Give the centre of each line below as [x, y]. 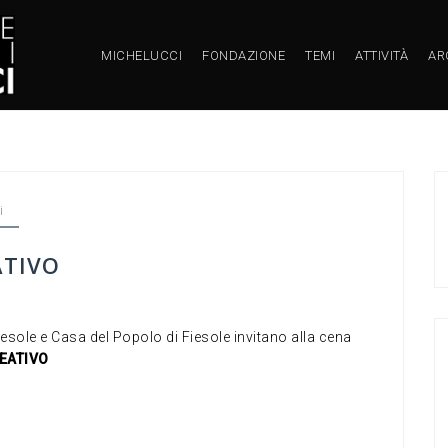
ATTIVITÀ [381, 55]
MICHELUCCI [141, 55]
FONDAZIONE [243, 55]
